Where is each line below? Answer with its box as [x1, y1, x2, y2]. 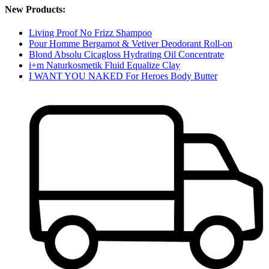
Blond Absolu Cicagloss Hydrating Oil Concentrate [29, 49, 224, 59]
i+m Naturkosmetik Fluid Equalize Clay [29, 59, 180, 70]
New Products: [5, 4, 65, 14]
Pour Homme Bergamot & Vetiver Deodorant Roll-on [29, 38, 232, 49]
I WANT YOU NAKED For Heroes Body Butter [29, 70, 217, 81]
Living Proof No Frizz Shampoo [29, 27, 152, 38]
